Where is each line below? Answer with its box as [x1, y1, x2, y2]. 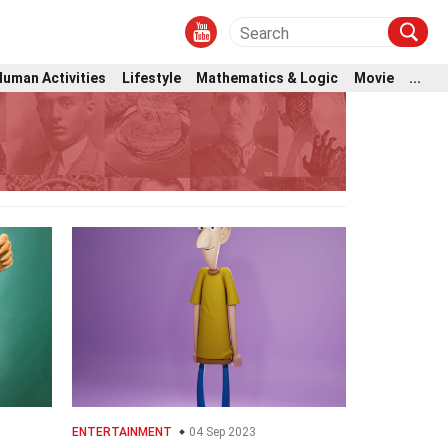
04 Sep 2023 [186, 425, 257, 439]
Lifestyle [121, 69, 181, 86]
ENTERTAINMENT [72, 425, 173, 439]
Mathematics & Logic [196, 69, 339, 86]
